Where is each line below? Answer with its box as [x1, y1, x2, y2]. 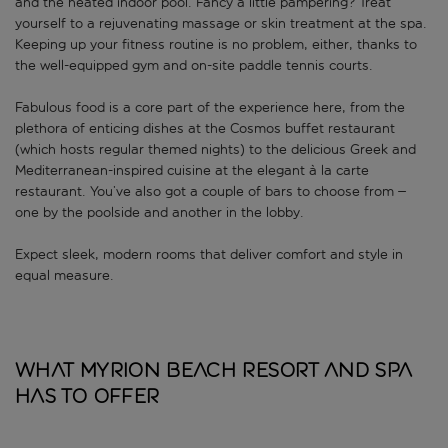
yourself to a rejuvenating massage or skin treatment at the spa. [15, 15, 427, 33]
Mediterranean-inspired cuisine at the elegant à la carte [15, 162, 369, 180]
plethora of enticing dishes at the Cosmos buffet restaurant [15, 120, 395, 138]
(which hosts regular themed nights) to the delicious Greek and [15, 141, 416, 159]
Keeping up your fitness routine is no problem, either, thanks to [15, 36, 417, 54]
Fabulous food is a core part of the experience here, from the [15, 99, 405, 117]
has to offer [15, 385, 160, 408]
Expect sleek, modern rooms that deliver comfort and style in [15, 246, 403, 264]
